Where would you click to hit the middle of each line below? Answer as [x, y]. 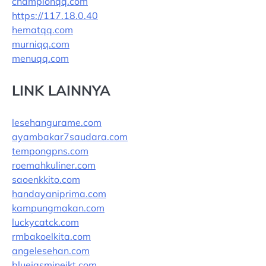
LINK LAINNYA [61, 90]
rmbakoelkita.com [51, 236]
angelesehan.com [51, 251]
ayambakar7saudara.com [70, 137]
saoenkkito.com [46, 179]
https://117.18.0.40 [55, 15]
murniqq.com [41, 44]
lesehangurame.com [57, 122]
